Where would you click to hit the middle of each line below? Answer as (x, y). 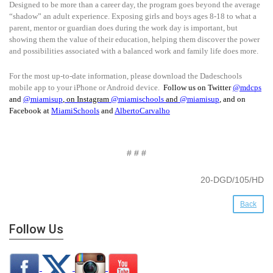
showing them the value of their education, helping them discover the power (134, 40)
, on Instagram (87, 99)
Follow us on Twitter (198, 88)
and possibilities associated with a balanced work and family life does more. (134, 51)
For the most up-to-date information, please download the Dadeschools (126, 76)
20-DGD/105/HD (232, 180)
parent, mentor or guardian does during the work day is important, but (123, 28)
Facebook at (30, 111)
